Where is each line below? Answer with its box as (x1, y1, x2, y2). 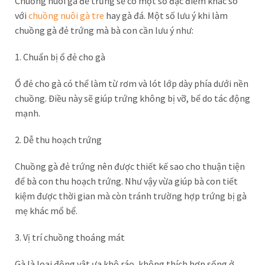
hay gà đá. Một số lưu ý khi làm (104, 9, 228, 21)
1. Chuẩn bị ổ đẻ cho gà (15, 51, 105, 63)
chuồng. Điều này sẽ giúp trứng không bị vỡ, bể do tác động (15, 92, 250, 104)
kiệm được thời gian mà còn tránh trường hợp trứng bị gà (15, 190, 247, 202)
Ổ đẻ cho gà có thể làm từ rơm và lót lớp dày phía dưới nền (15, 77, 248, 89)
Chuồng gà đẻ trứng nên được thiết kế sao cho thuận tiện (15, 160, 245, 172)
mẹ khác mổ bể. (15, 205, 77, 216)
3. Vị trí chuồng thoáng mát (15, 231, 125, 243)
